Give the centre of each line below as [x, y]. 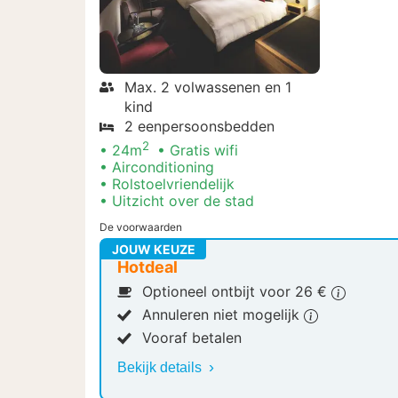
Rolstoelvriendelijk [173, 184]
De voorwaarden [141, 227]
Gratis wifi [204, 151]
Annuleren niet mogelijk [223, 315]
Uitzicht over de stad [183, 201]
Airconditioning [163, 167]
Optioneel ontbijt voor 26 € [237, 292]
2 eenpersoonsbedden [199, 127]
